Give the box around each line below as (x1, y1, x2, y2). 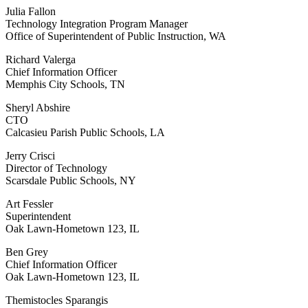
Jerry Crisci (5, 150, 55, 162)
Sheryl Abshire (5, 102, 70, 114)
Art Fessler (5, 198, 53, 210)
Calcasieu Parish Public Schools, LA (5, 126, 165, 139)
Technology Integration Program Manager (5, 18, 188, 30)
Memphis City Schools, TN (5, 78, 125, 91)
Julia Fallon (5, 5, 56, 18)
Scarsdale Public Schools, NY (5, 175, 136, 187)
